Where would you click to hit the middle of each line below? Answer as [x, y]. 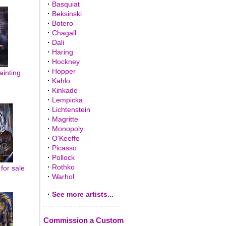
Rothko [63, 167]
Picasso [64, 148]
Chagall [64, 33]
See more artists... [82, 194]
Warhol [63, 177]
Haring [62, 52]
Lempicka [67, 100]
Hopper [64, 71]
